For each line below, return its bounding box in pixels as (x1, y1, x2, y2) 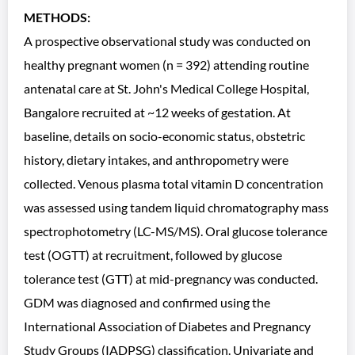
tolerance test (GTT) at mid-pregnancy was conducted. (24, 271, 318, 286)
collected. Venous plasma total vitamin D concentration (24, 176, 323, 191)
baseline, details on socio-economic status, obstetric (24, 128, 305, 143)
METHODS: (24, 10, 90, 25)
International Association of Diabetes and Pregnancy (24, 319, 311, 334)
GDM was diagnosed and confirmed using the (24, 295, 270, 310)
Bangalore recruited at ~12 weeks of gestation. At (24, 105, 291, 120)
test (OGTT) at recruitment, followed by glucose (24, 247, 282, 262)
